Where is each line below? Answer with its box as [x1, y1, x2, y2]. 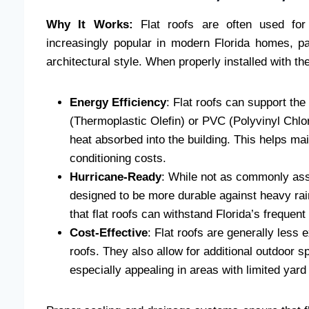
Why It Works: [46, 18, 133, 32]
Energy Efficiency [70, 96, 166, 110]
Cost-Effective [70, 226, 148, 240]
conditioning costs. [70, 152, 166, 166]
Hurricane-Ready [70, 170, 161, 184]
